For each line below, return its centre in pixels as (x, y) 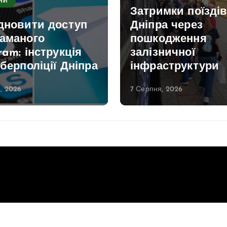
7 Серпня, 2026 (157, 89)
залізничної (163, 53)
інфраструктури (175, 66)
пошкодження (168, 39)
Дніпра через (166, 25)
